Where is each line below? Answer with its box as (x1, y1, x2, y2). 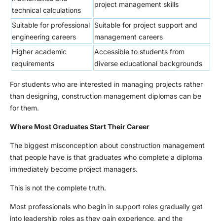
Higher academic (12, 47, 67, 56)
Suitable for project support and (94, 20, 197, 29)
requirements (12, 59, 56, 68)
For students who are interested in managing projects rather (10, 79, 203, 88)
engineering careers (12, 32, 76, 41)
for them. (10, 103, 41, 112)
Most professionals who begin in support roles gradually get (10, 202, 203, 211)
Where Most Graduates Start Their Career (10, 122, 149, 131)
